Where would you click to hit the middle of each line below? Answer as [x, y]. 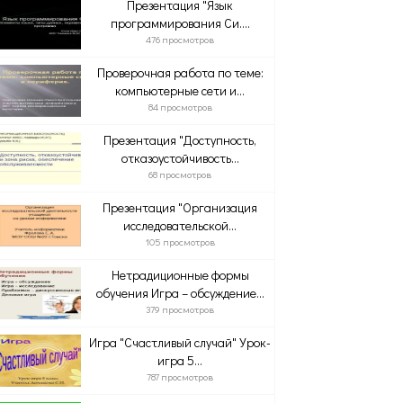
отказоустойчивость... [180, 158]
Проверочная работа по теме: [180, 72]
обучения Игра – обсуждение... [180, 293]
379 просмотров [180, 309]
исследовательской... [180, 225]
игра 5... [180, 360]
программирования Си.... [180, 23]
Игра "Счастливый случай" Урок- [180, 342]
